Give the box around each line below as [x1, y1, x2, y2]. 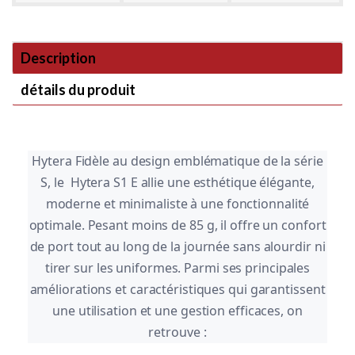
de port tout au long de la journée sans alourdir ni [29, 237, 326, 255]
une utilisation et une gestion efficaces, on [52, 301, 303, 319]
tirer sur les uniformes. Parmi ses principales [44, 258, 311, 277]
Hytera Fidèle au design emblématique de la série [32, 151, 323, 170]
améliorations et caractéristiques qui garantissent [29, 280, 326, 298]
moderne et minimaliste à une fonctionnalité [45, 194, 310, 212]
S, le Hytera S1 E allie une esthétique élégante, [40, 173, 315, 191]
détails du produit [21, 80, 136, 98]
